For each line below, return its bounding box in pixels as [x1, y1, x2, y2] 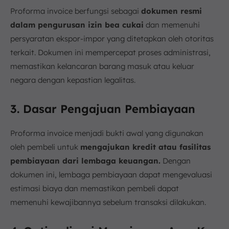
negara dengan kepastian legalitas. [10, 75, 135, 85]
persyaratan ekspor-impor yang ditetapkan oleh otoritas [10, 33, 214, 43]
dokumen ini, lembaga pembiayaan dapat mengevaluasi [10, 169, 212, 179]
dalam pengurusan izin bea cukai [10, 19, 144, 30]
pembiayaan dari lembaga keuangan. [10, 155, 161, 166]
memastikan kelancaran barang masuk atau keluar [10, 61, 194, 71]
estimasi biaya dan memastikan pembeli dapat [10, 183, 179, 193]
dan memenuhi [144, 19, 200, 30]
